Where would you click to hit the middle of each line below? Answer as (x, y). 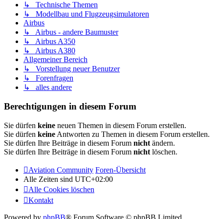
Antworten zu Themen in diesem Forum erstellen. (132, 134)
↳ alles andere (48, 88)
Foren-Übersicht (120, 170)
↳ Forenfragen (48, 78)
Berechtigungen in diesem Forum (70, 107)
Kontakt (41, 200)
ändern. (163, 143)
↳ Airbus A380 (49, 51)
